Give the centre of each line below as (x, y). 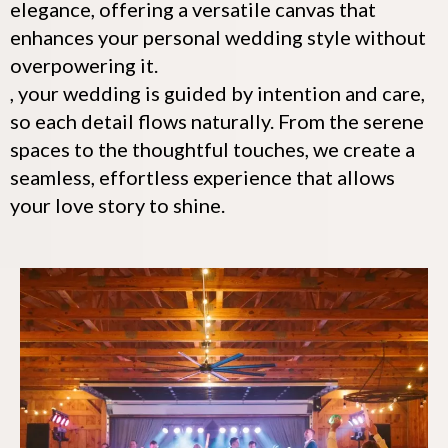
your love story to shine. (117, 204)
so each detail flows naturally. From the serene (217, 120)
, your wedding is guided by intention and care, (217, 92)
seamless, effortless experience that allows (202, 176)
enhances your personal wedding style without (218, 36)
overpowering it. (84, 64)
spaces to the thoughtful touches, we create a (212, 148)
